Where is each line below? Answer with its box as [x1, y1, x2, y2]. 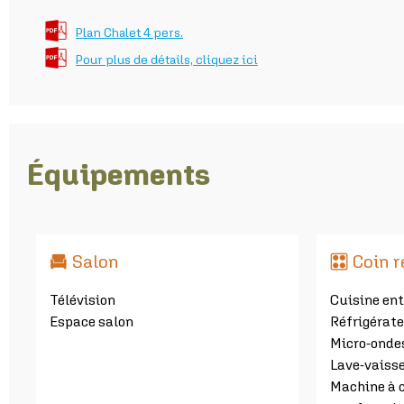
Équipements [27, 156, 210, 191]
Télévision [50, 290, 115, 308]
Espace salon [50, 312, 133, 329]
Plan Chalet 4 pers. [76, 24, 183, 40]
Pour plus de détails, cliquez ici [76, 51, 258, 67]
